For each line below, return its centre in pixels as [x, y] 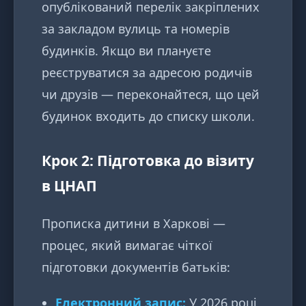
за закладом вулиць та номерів [136, 29]
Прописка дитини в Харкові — [134, 224]
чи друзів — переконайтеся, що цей [151, 95]
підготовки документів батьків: [136, 267]
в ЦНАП [69, 186]
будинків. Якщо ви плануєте [126, 51]
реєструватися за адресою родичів [147, 73]
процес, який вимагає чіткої [127, 246]
